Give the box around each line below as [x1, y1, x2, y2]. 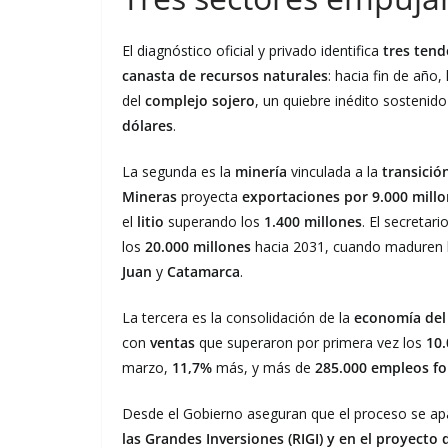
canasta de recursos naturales [122, 65, 328, 85]
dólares [122, 115, 173, 135]
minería [235, 161, 287, 181]
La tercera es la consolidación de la [122, 307, 354, 327]
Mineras [122, 186, 177, 206]
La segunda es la [122, 161, 235, 181]
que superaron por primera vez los [195, 332, 426, 352]
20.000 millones [145, 236, 251, 256]
